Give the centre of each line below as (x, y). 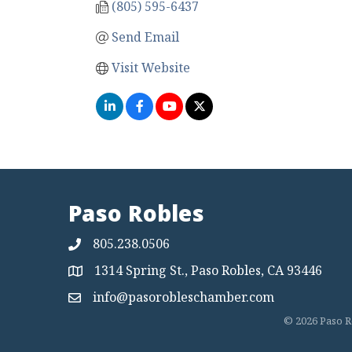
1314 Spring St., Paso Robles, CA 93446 (208, 270)
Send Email (145, 37)
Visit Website (151, 68)
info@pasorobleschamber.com (183, 297)
